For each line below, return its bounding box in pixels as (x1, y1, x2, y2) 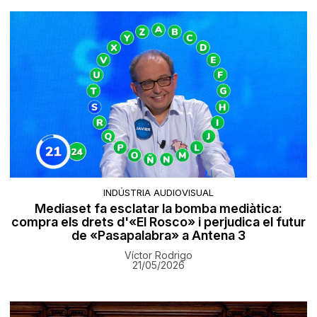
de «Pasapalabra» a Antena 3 (71, 228, 246, 243)
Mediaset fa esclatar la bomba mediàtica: (35, 201, 282, 217)
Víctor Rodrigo (125, 249, 192, 262)
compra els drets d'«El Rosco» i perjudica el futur (11, 214, 306, 230)
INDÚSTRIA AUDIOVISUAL (103, 187, 214, 199)
